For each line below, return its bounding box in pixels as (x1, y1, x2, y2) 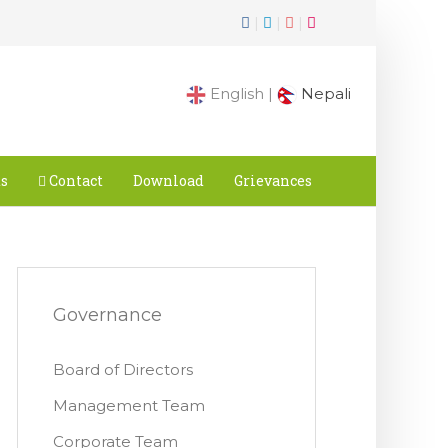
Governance (52, 304, 162, 326)
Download (133, 171, 204, 190)
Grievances (234, 171, 312, 190)
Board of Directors (52, 360, 193, 379)
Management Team (52, 396, 205, 415)
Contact (46, 171, 103, 190)
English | (206, 84, 277, 103)
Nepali (297, 84, 351, 103)
